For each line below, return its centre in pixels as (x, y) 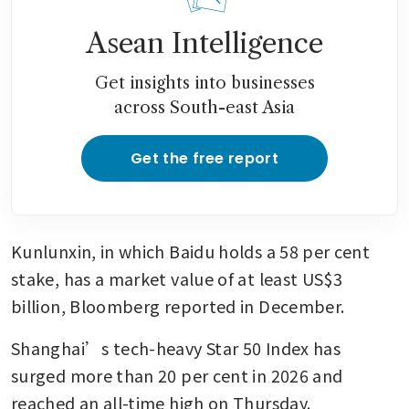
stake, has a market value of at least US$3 (177, 278)
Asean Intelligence (204, 43)
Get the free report (204, 158)
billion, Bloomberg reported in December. (180, 305)
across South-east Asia (204, 107)
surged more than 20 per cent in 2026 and (177, 375)
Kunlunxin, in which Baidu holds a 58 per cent (191, 251)
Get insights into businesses (204, 83)
